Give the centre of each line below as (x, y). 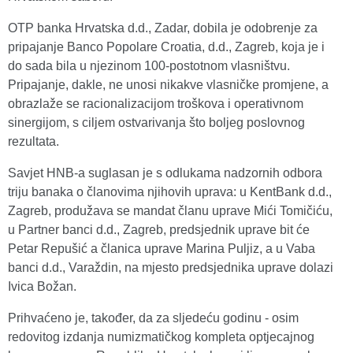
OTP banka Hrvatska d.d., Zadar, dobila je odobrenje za (163, 28)
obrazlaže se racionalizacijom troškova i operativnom (156, 104)
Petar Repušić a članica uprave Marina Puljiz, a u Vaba (162, 249)
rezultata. (33, 141)
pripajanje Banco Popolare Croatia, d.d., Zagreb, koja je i (166, 47)
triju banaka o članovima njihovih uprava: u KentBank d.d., (170, 192)
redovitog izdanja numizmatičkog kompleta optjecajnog (161, 337)
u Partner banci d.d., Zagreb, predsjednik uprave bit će (159, 230)
